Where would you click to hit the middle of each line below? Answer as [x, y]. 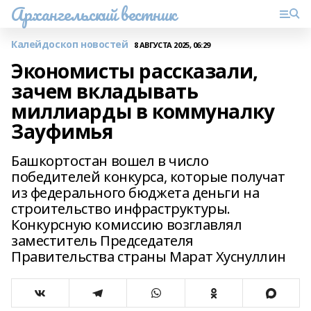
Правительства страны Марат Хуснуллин [149, 257]
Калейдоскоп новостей [70, 44]
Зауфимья [62, 131]
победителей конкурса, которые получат [148, 177]
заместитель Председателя [102, 241]
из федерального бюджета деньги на [135, 193]
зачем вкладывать [105, 91]
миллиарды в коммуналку [143, 111]
